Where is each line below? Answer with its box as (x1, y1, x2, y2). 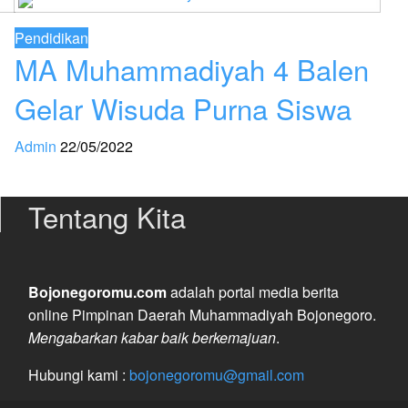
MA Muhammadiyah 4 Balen (14, 48, 369, 90)
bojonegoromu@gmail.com (128, 364, 304, 386)
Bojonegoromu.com (27, 281, 167, 303)
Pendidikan (14, 27, 88, 49)
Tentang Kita (27, 196, 186, 238)
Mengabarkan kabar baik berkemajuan (27, 327, 276, 349)
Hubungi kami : (27, 364, 129, 386)
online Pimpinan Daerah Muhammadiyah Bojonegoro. (27, 304, 376, 326)
